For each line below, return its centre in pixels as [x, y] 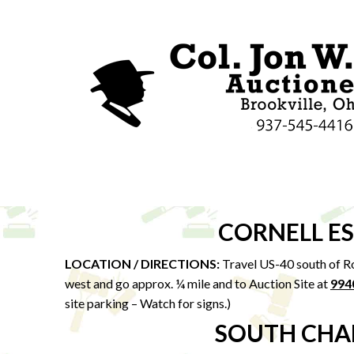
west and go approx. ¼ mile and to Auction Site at [198, 283]
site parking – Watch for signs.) [148, 303]
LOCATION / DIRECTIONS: [143, 264]
